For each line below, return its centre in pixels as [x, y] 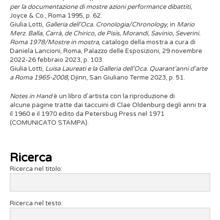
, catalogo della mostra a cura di [147, 42]
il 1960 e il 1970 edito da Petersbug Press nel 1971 [87, 114]
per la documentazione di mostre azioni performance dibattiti [100, 7]
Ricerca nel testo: [36, 203]
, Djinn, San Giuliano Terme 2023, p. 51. [126, 78]
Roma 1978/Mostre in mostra [54, 42]
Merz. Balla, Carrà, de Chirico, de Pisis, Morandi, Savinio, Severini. [105, 33]
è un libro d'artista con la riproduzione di [113, 96]
